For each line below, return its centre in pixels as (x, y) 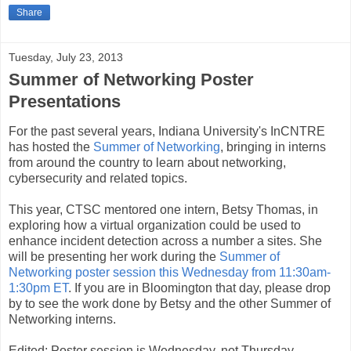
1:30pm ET (38, 288)
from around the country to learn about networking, (147, 163)
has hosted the (51, 147)
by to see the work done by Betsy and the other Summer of (170, 304)
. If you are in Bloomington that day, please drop (199, 288)
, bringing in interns (273, 147)
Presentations (65, 101)
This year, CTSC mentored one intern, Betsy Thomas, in (163, 210)
